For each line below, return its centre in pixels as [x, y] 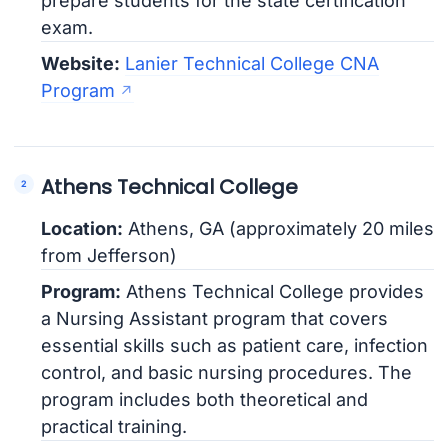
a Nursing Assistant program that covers [215, 318]
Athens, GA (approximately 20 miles [279, 228]
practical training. [114, 426]
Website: [81, 63]
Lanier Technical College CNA [252, 63]
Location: [82, 228]
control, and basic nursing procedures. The [227, 372]
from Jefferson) [109, 255]
